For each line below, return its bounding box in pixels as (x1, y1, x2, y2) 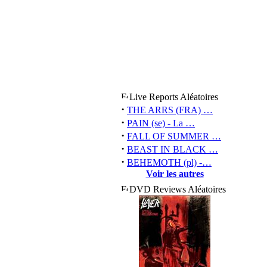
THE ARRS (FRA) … (127, 105, 213, 115)
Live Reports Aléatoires (129, 92, 218, 102)
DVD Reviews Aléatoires (129, 184, 226, 194)
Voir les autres (145, 169, 204, 179)
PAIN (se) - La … (127, 118, 195, 128)
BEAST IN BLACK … (127, 144, 218, 154)
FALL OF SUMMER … (127, 131, 221, 141)
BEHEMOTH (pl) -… (127, 157, 212, 167)
